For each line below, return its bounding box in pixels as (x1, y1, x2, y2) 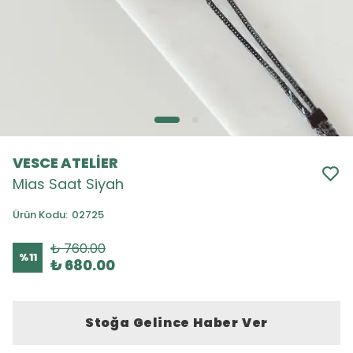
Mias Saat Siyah (13, 174, 124, 194)
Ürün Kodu (13, 207, 65, 222)
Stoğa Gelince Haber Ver (84, 314, 269, 332)
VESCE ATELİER (13, 153, 118, 173)
